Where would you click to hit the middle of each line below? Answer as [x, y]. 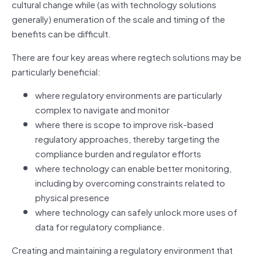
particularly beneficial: [56, 71]
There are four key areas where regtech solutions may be [127, 56]
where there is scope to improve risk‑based [124, 124]
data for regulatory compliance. [100, 226]
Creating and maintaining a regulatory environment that [122, 249]
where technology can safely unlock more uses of [136, 211]
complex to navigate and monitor [102, 109]
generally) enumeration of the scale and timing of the [118, 18]
